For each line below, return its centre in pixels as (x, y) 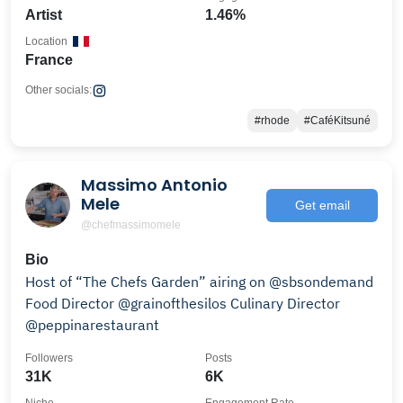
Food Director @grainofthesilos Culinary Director (72, 303)
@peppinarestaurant (92, 325)
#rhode (272, 121)
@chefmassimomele (131, 225)
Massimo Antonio (154, 185)
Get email (322, 205)
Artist (44, 15)
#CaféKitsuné (337, 121)
